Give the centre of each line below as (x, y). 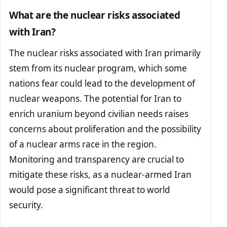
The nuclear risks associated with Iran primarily (105, 53)
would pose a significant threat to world (90, 190)
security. (26, 205)
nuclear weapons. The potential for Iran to (96, 98)
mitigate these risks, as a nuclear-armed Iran (101, 174)
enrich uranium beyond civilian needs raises (99, 113)
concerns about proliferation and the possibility (105, 129)
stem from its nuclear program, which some (98, 68)
